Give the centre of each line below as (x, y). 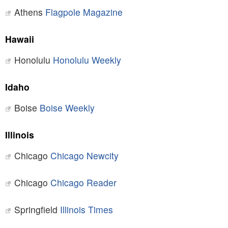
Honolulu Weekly (87, 60)
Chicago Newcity (84, 156)
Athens (30, 12)
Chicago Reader (83, 183)
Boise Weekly (67, 108)
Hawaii (19, 39)
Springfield (37, 210)
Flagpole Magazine (84, 12)
